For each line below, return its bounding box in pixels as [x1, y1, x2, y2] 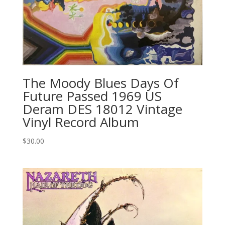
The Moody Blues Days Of [22, 74, 179, 92]
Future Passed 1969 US [22, 87, 162, 105]
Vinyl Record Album [22, 113, 139, 132]
